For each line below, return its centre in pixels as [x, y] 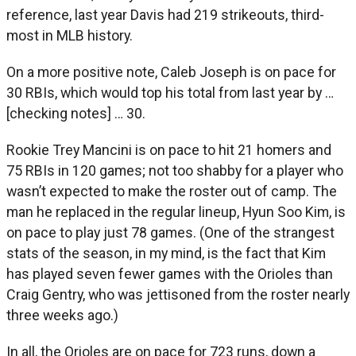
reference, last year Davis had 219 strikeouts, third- [165, 14]
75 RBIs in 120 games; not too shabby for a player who [175, 170]
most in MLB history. [70, 35]
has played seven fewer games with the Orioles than [170, 273]
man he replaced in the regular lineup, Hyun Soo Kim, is [176, 211]
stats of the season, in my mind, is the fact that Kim [166, 253]
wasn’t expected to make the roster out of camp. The [172, 191]
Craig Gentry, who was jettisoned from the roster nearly [178, 294]
